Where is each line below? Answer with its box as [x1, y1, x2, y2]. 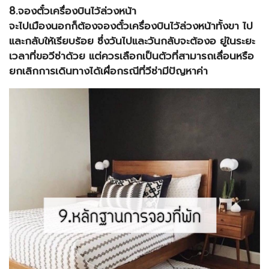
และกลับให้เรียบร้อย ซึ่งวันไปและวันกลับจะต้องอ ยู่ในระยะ [9, 33, 255, 49]
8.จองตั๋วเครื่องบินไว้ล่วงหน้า [9, 3, 136, 19]
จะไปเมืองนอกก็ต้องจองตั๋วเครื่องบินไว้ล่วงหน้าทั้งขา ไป [9, 18, 253, 34]
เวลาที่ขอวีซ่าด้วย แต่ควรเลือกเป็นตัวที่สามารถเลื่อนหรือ [9, 48, 254, 64]
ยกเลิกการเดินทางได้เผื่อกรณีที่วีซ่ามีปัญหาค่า [9, 63, 208, 79]
